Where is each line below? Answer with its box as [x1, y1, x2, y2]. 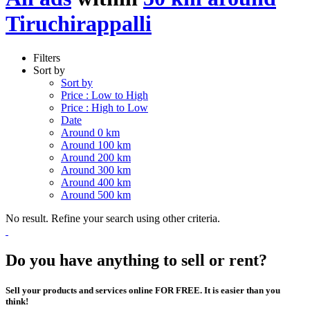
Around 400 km [61, 176, 131, 188]
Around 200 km [61, 151, 131, 163]
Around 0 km [61, 126, 120, 138]
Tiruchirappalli [6, 11, 152, 37]
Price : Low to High [61, 89, 148, 101]
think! [6, 295, 28, 307]
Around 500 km [61, 188, 131, 201]
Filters [33, 51, 60, 64]
